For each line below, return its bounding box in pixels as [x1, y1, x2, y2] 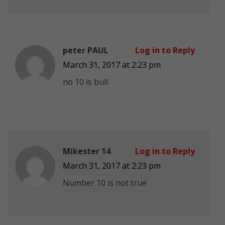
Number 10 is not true [63, 177, 147, 188]
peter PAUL [63, 44, 108, 56]
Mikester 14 [63, 145, 110, 157]
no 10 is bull [63, 76, 108, 87]
